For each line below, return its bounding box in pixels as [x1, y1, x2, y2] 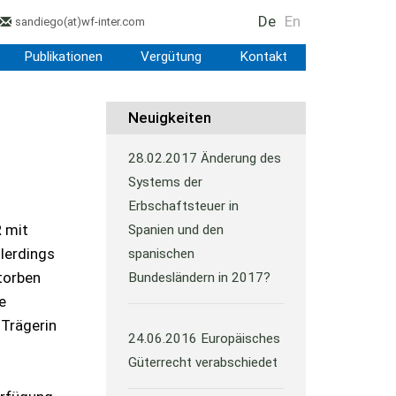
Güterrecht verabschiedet [128, 354, 278, 370]
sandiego [14, 15, 64, 28]
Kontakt [239, 49, 287, 65]
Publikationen [23, 49, 103, 65]
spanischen [128, 246, 195, 262]
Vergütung [140, 49, 202, 65]
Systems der [128, 174, 203, 190]
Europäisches [201, 331, 281, 346]
